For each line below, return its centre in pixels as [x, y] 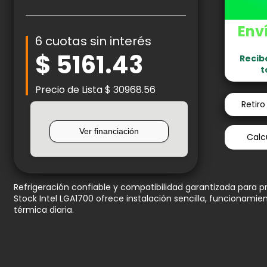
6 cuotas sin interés [94, 41]
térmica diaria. [44, 209]
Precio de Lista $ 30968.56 [96, 89]
